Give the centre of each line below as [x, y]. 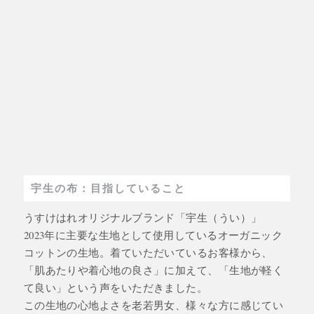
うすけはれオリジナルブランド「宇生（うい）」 [148, 217]
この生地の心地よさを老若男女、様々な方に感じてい [153, 305]
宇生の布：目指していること [108, 187]
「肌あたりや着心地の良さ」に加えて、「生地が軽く [153, 269]
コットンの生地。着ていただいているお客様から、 [148, 252]
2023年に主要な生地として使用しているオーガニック [153, 234]
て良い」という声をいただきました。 [116, 287]
